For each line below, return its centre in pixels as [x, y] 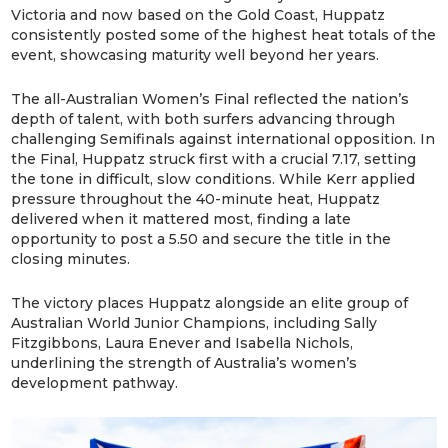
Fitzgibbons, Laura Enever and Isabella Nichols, [182, 342]
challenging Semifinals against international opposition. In [223, 138]
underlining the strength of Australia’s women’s [184, 362]
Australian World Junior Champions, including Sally [194, 322]
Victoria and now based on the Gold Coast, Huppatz [198, 14]
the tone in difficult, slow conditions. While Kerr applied [213, 178]
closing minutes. [71, 258]
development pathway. [95, 382]
